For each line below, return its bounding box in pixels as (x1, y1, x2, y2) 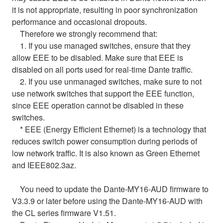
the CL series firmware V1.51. (12, 207, 116, 219)
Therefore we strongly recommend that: (12, 27, 157, 39)
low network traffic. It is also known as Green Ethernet (12, 147, 200, 159)
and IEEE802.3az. (12, 159, 76, 171)
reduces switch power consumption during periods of (12, 135, 197, 147)
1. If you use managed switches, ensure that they (12, 39, 191, 51)
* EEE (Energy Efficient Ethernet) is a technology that (12, 123, 206, 135)
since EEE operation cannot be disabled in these (12, 99, 184, 111)
